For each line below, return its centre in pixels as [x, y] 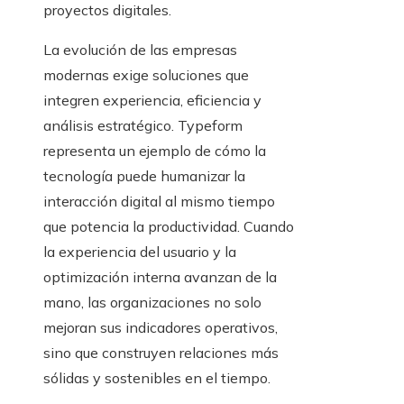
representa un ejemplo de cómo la [155, 151]
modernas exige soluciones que [146, 75]
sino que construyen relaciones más [161, 353]
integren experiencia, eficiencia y [152, 101]
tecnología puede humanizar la [144, 176]
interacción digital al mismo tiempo [159, 202]
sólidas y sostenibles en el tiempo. [157, 378]
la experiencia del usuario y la [140, 252]
